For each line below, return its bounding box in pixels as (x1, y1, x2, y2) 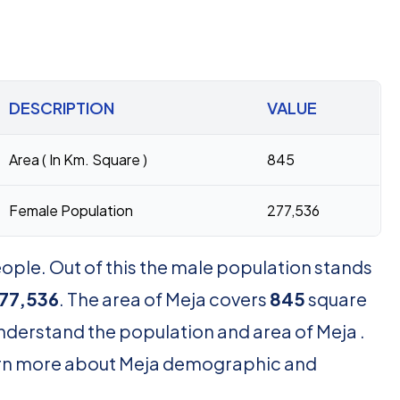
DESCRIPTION (9, 97, 114, 118)
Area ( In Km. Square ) (9, 150, 147, 169)
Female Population (9, 201, 133, 220)
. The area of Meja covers (59, 287, 270, 310)
